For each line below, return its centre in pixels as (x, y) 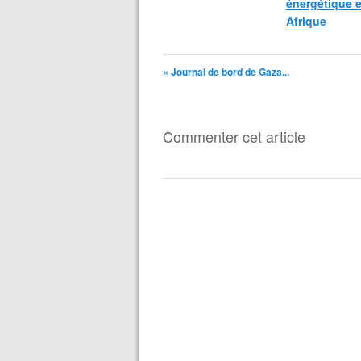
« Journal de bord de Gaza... (226, 72)
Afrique (306, 21)
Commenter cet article (234, 136)
